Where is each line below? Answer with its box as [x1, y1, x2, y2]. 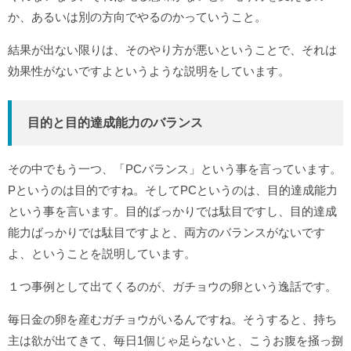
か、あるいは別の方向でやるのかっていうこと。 [8, 10, 266, 24]
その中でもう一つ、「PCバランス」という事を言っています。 [8, 162, 342, 176]
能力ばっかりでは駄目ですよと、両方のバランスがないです [8, 226, 325, 240]
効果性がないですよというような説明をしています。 [8, 64, 290, 78]
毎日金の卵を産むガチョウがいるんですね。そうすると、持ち [8, 313, 337, 327]
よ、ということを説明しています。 [8, 247, 196, 261]
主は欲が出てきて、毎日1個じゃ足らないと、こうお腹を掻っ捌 [8, 334, 343, 348]
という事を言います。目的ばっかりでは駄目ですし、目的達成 [8, 204, 337, 219]
